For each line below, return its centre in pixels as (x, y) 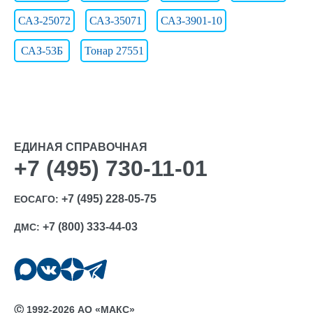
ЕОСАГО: (38, 199)
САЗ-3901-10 (191, 21)
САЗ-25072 (44, 21)
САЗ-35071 (116, 21)
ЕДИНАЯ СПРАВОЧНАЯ (81, 147)
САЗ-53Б (42, 51)
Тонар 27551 (114, 51)
